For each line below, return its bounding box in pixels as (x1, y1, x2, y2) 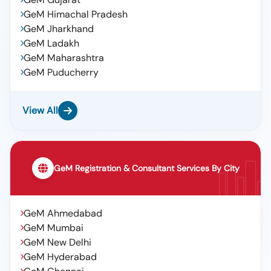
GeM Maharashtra (24, 51, 104, 64)
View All (22, 104, 58, 117)
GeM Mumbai (24, 221, 83, 234)
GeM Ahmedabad (24, 207, 102, 220)
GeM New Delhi (24, 236, 91, 249)
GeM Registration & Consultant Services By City (54, 163, 240, 174)
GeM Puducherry (24, 66, 99, 79)
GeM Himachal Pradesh (24, 8, 128, 21)
